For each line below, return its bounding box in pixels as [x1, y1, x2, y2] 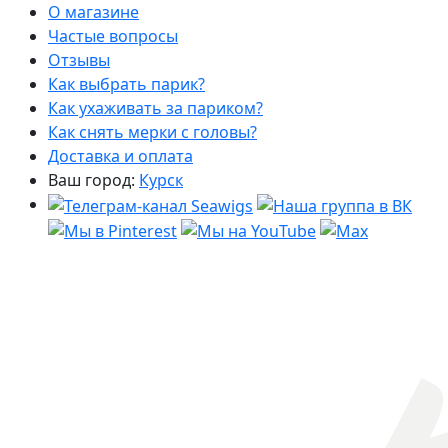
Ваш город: [48, 169, 139, 191]
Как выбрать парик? [48, 73, 205, 95]
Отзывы [48, 49, 110, 71]
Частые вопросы [48, 25, 178, 47]
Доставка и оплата [48, 145, 193, 167]
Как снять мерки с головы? [48, 121, 257, 143]
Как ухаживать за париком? [48, 97, 263, 119]
